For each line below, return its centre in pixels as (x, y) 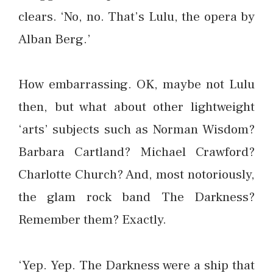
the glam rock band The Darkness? (136, 197)
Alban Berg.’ (55, 39)
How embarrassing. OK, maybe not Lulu (136, 84)
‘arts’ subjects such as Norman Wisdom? (136, 129)
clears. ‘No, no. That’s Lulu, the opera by (136, 16)
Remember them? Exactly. (92, 220)
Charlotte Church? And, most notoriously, (136, 175)
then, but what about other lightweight (136, 107)
